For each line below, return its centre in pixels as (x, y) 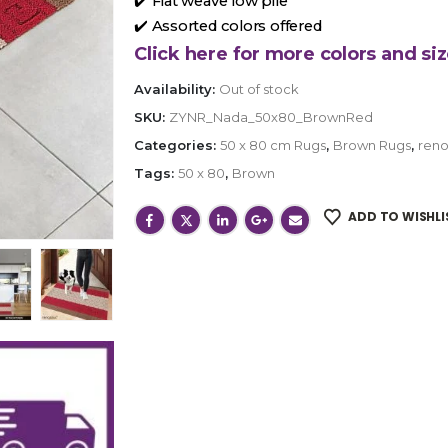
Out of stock (258, 88)
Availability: (176, 88)
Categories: (176, 144)
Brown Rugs (371, 144)
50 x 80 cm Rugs (272, 144)
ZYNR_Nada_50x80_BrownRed (270, 116)
